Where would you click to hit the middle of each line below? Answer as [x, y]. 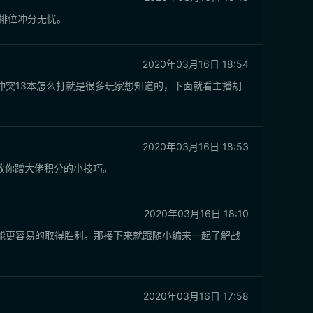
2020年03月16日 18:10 [196, 213]
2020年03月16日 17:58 [196, 296]
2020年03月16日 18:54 [196, 64]
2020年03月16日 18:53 [196, 146]
